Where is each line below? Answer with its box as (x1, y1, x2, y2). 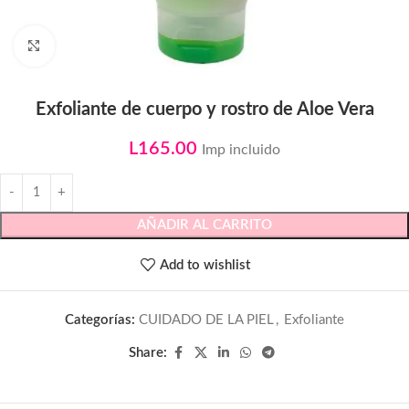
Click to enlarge (54, 39, 139, 53)
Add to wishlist (160, 257, 251, 272)
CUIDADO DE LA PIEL (139, 313, 274, 327)
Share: (129, 346, 167, 360)
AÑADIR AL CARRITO (137, 218, 272, 232)
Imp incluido (202, 142, 280, 157)
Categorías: (65, 313, 135, 327)
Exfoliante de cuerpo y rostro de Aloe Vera (35, 100, 374, 119)
